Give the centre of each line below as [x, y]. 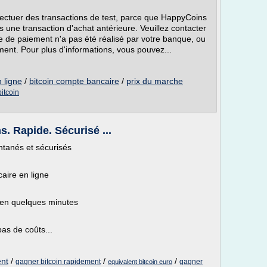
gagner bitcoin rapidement [58, 262]
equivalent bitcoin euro [140, 262]
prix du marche [155, 81]
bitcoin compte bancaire [74, 81]
